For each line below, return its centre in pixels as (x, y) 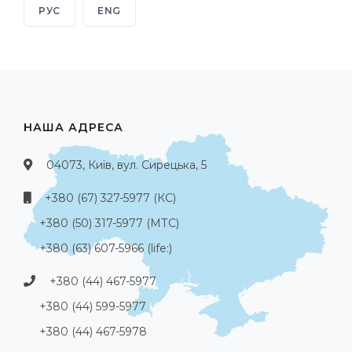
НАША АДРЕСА (73, 128)
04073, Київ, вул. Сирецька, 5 (126, 165)
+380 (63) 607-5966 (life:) (106, 249)
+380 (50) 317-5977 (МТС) (109, 224)
